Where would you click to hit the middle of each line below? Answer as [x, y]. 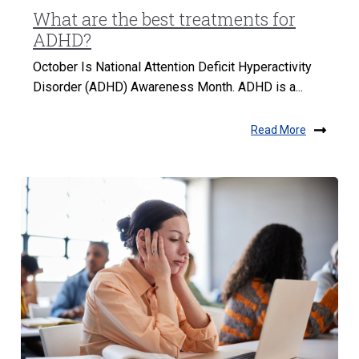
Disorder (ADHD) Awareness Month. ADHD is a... [168, 87]
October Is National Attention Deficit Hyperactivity [172, 67]
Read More [278, 130]
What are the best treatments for [164, 18]
